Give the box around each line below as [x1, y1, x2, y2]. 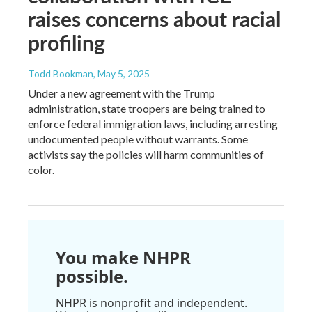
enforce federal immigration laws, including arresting [28, 117, 278, 131]
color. [28, 163, 54, 177]
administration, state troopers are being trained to [28, 102, 265, 116]
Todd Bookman [28, 68, 93, 80]
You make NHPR [56, 246, 191, 270]
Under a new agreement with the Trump [28, 86, 215, 100]
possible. [56, 265, 128, 288]
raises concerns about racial [28, 4, 281, 34]
